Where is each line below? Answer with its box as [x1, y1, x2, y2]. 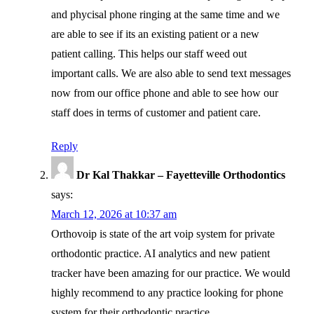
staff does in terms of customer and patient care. [51, 106, 261, 118]
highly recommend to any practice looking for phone [51, 286, 283, 299]
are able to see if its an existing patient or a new [51, 27, 259, 40]
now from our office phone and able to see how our [51, 86, 278, 99]
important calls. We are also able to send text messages [51, 67, 291, 79]
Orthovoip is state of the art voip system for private [51, 227, 275, 240]
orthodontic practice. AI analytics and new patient [51, 247, 270, 259]
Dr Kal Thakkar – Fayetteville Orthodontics [76, 168, 285, 181]
